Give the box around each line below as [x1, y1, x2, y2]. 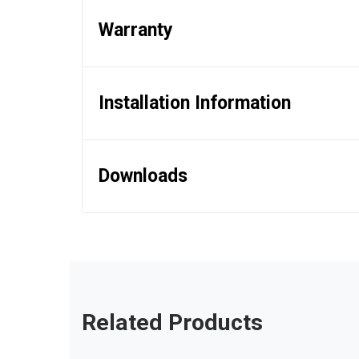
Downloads [99, 165, 188, 188]
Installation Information [99, 92, 291, 115]
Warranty [99, 19, 173, 42]
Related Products [82, 309, 263, 337]
